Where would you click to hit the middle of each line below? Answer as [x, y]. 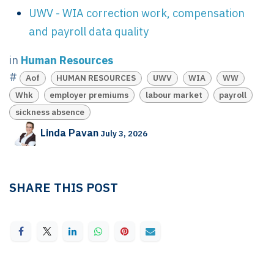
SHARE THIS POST [64, 187]
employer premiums [89, 95]
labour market [174, 95]
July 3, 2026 [124, 134]
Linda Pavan [70, 133]
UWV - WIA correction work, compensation [137, 13]
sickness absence [50, 112]
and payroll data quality [89, 32]
